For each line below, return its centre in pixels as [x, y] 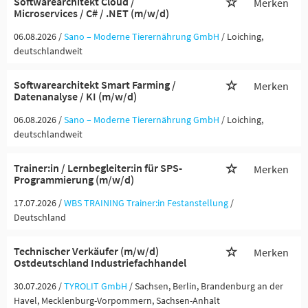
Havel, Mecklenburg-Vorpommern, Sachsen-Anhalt [117, 300]
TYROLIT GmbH [96, 286]
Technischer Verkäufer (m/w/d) [86, 251]
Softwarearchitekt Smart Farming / [95, 85]
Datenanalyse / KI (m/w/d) [75, 96]
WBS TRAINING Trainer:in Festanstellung [146, 203]
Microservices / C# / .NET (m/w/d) [91, 13]
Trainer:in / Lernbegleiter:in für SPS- [98, 168]
